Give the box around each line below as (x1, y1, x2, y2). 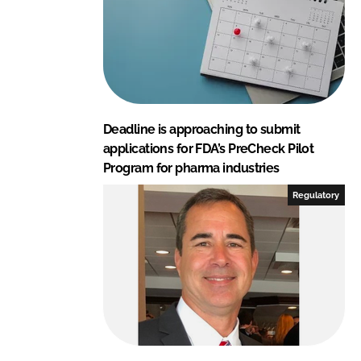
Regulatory (293, 189, 340, 200)
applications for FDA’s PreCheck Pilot (103, 140, 314, 156)
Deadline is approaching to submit (103, 121, 301, 137)
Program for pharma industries (103, 160, 280, 176)
